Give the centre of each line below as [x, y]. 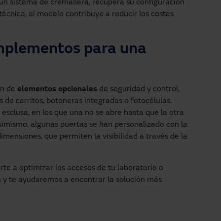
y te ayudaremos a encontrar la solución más [81, 180]
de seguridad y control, [138, 89]
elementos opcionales [57, 89]
